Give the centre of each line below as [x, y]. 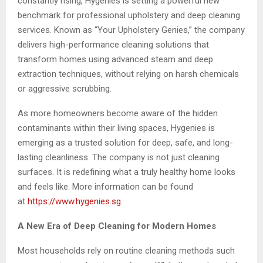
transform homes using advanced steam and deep [115, 59]
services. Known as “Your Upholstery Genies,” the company [131, 30]
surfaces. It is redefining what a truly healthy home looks [127, 172]
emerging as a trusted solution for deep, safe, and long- [125, 142]
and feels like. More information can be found [105, 186]
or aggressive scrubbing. [65, 88]
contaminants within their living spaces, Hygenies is [116, 128]
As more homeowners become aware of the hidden [118, 113]
